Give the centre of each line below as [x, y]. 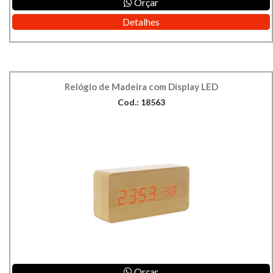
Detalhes [141, 22]
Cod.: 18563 [141, 102]
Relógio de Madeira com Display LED [141, 87]
